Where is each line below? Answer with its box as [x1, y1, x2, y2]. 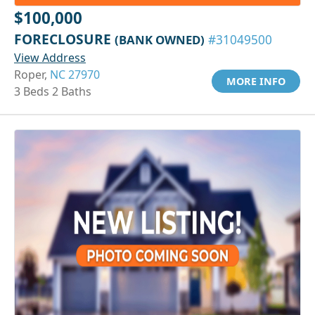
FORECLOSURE [14, 29, 115, 49]
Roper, [14, 66, 50, 82]
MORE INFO [226, 74, 285, 88]
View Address [14, 49, 86, 65]
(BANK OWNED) [115, 31, 205, 48]
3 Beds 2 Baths [14, 83, 91, 99]
